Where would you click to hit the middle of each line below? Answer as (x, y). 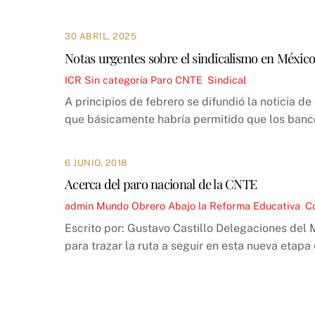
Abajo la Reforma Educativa (234, 206)
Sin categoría (116, 79)
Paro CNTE (176, 79)
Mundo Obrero (131, 206)
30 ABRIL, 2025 (101, 37)
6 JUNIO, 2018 (96, 162)
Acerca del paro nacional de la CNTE (161, 184)
